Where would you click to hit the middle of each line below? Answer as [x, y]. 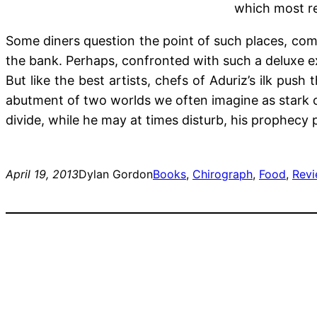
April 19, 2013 [42, 174]
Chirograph [223, 174]
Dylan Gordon [116, 174]
